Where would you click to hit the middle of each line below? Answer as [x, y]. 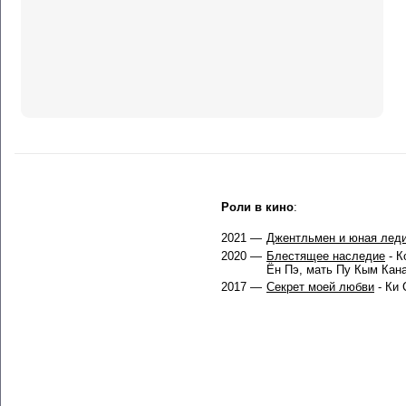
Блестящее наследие [326, 256]
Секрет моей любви [320, 287]
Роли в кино [257, 207]
